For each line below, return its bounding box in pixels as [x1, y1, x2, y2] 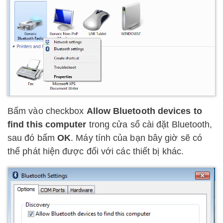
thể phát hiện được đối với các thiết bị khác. [7, 146, 184, 157]
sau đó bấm [7, 133, 57, 143]
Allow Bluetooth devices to [86, 106, 202, 116]
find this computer [7, 119, 87, 130]
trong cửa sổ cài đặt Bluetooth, [86, 119, 213, 130]
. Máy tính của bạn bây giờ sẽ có [71, 133, 202, 143]
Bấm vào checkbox [7, 106, 87, 116]
